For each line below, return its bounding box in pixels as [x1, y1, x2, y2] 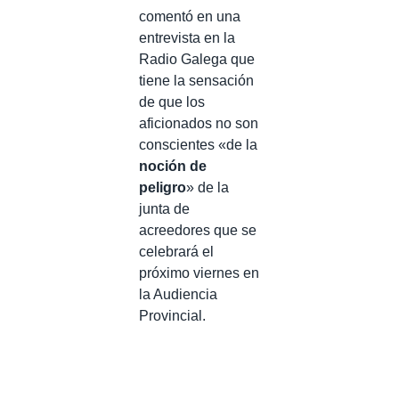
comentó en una [139, 8, 240, 24]
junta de [139, 200, 190, 216]
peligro [139, 179, 186, 195]
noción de [139, 158, 207, 174]
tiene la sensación [139, 72, 254, 88]
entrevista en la [139, 29, 235, 45]
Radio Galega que [139, 51, 255, 67]
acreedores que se [139, 222, 256, 238]
